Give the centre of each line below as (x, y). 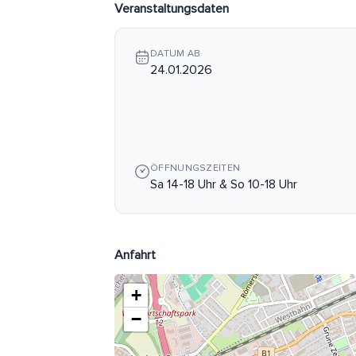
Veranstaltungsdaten (172, 9)
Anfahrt (135, 255)
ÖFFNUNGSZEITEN (195, 168)
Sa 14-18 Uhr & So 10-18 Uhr (224, 184)
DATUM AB (176, 54)
